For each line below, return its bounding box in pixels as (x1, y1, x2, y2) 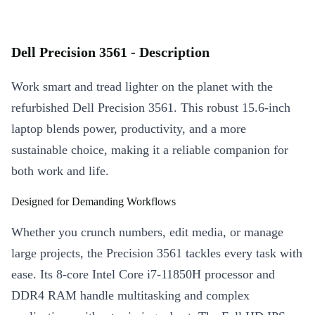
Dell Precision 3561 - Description (11, 44, 210, 60)
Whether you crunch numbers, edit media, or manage (11, 225, 283, 240)
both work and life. (11, 164, 109, 179)
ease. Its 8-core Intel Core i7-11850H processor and (11, 267, 275, 282)
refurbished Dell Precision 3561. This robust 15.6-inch (11, 101, 290, 115)
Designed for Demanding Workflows (11, 195, 176, 208)
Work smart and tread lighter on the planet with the (11, 79, 273, 94)
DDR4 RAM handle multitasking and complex (11, 288, 250, 303)
